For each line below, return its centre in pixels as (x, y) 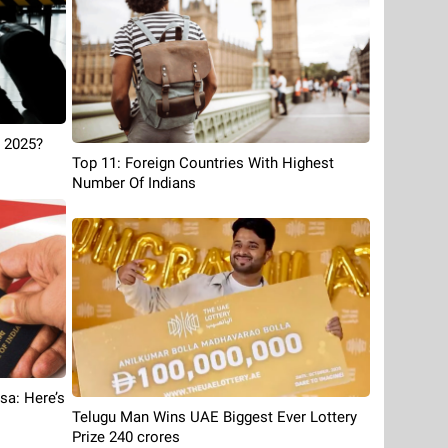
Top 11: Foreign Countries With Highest (202, 163)
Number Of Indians (133, 183)
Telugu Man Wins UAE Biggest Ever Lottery (214, 417)
